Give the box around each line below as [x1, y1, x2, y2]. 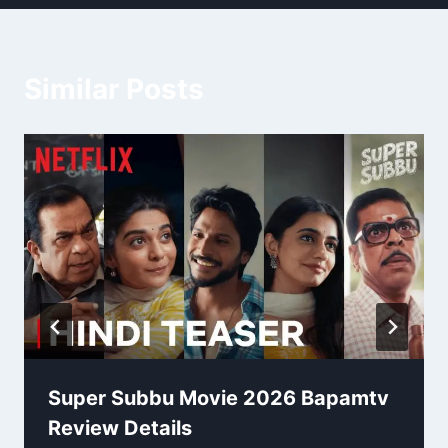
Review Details [48, 416, 192, 441]
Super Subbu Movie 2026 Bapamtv [48, 386, 389, 411]
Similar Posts [24, 72, 204, 107]
